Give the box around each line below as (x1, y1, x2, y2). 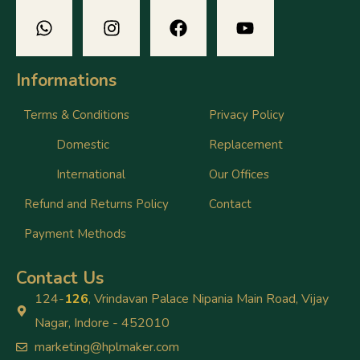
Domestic (56, 136, 109, 153)
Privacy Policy (208, 106, 284, 123)
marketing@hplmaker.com (34, 337, 179, 356)
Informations (16, 68, 117, 92)
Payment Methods (24, 225, 126, 242)
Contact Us (16, 266, 104, 289)
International (56, 166, 125, 182)
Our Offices (208, 166, 269, 182)
